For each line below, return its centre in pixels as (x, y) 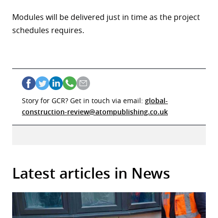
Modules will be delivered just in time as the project (106, 17)
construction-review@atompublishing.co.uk (95, 111)
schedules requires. (48, 30)
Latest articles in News (91, 173)
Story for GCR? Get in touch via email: (83, 100)
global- (156, 100)
